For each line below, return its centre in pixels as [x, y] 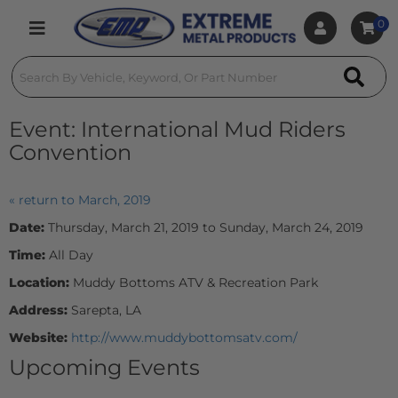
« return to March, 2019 [80, 200]
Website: [40, 338]
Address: [40, 310]
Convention [70, 152]
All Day [71, 255]
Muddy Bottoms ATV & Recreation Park [195, 283]
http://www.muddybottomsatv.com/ [184, 338]
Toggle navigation [77, 38]
